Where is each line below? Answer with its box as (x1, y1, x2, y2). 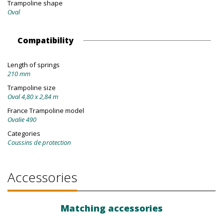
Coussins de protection (7, 138, 71, 147)
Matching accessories (60, 202, 163, 215)
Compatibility (17, 35, 74, 46)
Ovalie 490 (7, 115, 36, 124)
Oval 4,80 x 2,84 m (7, 92, 58, 102)
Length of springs (7, 60, 60, 70)
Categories (7, 129, 40, 138)
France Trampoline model (7, 106, 84, 115)
